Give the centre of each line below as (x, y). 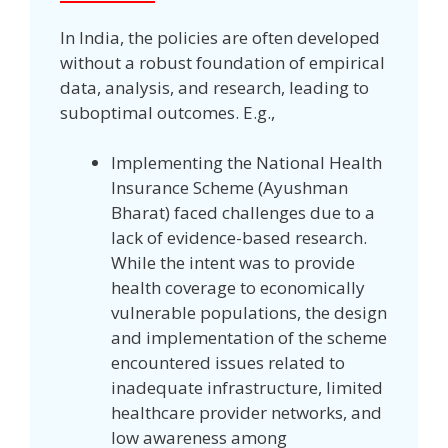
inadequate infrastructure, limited (247, 388)
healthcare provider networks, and (246, 413)
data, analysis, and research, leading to (214, 87)
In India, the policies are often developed (220, 37)
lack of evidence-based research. (239, 238)
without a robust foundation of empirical (222, 62)
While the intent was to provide (233, 263)
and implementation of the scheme (249, 338)
